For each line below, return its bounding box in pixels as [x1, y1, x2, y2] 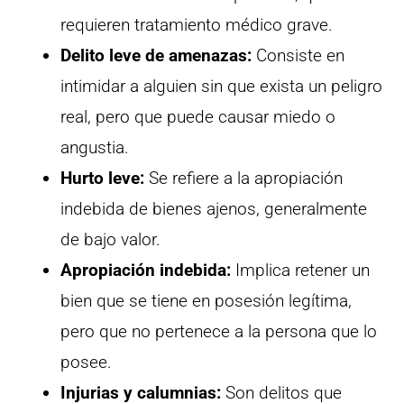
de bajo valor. [60, 229, 161, 251]
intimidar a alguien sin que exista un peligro [60, 76, 382, 97]
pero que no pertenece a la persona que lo [60, 321, 377, 343]
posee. [60, 352, 112, 373]
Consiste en [252, 45, 344, 67]
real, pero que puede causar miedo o [60, 106, 335, 128]
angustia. [60, 137, 129, 159]
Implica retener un [231, 260, 370, 281]
